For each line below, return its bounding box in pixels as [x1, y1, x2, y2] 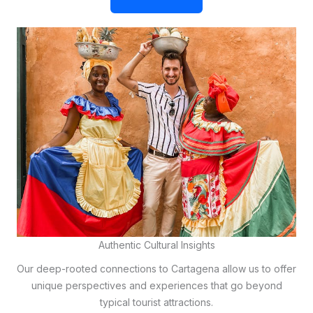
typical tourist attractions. [100, 296, 213, 309]
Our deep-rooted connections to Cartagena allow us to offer [17, 263, 296, 275]
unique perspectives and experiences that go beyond [31, 279, 282, 292]
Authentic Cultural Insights [98, 239, 215, 252]
